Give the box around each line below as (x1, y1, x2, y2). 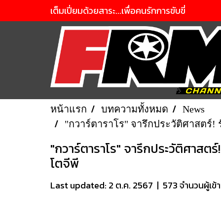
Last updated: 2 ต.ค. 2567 (50, 179, 153, 192)
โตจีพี (50, 154, 79, 173)
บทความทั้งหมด (101, 104, 168, 114)
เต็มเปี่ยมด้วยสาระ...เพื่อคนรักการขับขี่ (50, 4, 185, 17)
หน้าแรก (50, 104, 87, 114)
